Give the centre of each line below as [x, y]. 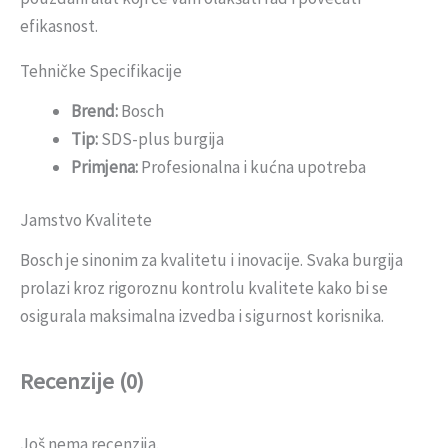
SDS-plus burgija [161, 138]
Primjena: [104, 166]
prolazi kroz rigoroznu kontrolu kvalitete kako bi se [204, 287]
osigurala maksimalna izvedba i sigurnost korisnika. [202, 315]
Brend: [94, 110]
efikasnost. [59, 25]
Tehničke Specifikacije [101, 70]
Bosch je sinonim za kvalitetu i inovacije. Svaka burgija [211, 259]
